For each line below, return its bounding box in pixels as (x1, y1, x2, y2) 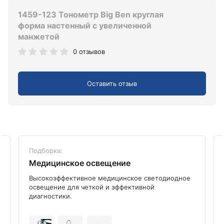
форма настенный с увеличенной (18, 20, 151, 31)
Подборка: (29, 146, 62, 154)
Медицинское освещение (29, 157, 130, 168)
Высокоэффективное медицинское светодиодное (29, 173, 190, 182)
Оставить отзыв (87, 79, 137, 87)
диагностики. (29, 191, 72, 200)
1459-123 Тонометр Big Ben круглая (18, 9, 163, 20)
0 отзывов (73, 47, 105, 56)
